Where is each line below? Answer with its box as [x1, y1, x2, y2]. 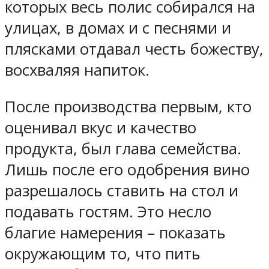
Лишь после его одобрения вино [5, 159, 250, 181]
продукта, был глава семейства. [5, 138, 241, 160]
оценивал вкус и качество [5, 117, 196, 139]
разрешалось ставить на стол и [5, 180, 238, 202]
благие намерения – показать [5, 222, 226, 244]
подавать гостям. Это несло [5, 201, 211, 223]
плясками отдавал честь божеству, [5, 38, 264, 60]
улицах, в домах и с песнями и [5, 17, 231, 39]
